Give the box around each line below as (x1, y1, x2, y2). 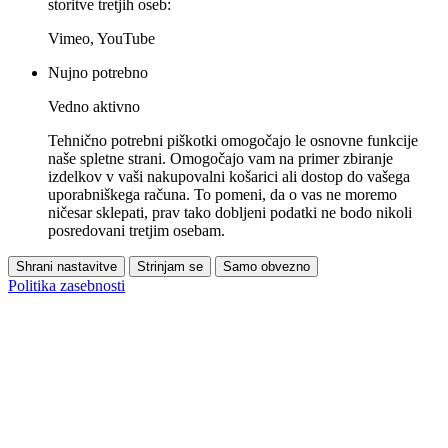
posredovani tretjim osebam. (48, 222, 225, 240)
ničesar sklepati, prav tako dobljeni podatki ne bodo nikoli (48, 204, 412, 222)
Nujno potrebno (48, 64, 148, 82)
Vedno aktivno (48, 98, 140, 116)
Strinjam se (137, 259, 203, 275)
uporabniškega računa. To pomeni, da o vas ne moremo (48, 186, 397, 204)
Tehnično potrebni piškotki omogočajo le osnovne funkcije (48, 132, 418, 150)
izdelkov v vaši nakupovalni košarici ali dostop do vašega (48, 168, 410, 186)
